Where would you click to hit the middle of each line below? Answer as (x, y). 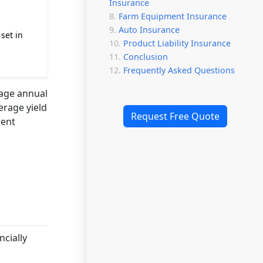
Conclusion (146, 57)
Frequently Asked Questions (179, 70)
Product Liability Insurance (177, 43)
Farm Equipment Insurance (173, 16)
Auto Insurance (149, 30)
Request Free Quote (175, 116)
